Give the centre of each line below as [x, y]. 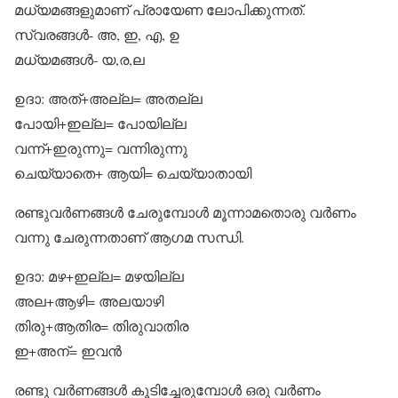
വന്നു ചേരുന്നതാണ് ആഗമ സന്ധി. [129, 237]
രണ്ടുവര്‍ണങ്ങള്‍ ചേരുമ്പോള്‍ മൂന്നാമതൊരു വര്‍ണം [185, 212]
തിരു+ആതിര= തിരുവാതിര [101, 326]
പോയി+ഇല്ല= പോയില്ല [100, 123]
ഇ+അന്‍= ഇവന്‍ [68, 350]
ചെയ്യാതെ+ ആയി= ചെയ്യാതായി [133, 173]
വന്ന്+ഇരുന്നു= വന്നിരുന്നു [101, 148]
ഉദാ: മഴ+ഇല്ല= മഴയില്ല [99, 276]
